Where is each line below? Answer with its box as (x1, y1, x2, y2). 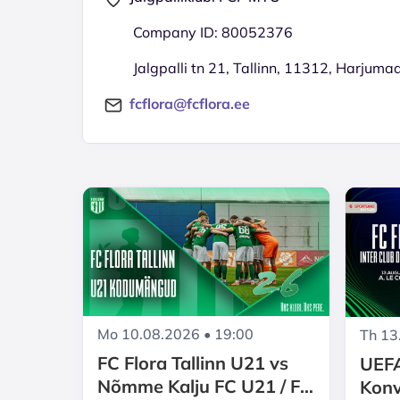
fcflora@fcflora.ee (129, 95, 250, 112)
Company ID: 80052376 (133, 23, 293, 41)
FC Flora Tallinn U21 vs (97, 352, 288, 375)
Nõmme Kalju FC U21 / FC (97, 375, 312, 398)
